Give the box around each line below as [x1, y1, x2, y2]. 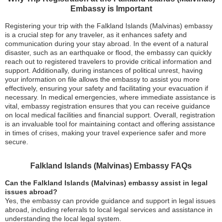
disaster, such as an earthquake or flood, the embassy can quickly [5, 49, 212, 56]
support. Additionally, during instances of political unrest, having [5, 66, 203, 74]
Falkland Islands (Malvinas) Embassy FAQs [30, 162, 192, 170]
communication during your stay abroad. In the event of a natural [5, 40, 208, 48]
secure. [5, 138, 28, 146]
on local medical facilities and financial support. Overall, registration [5, 111, 215, 119]
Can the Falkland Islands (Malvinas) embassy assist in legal [5, 179, 208, 187]
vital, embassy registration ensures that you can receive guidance [5, 102, 210, 110]
